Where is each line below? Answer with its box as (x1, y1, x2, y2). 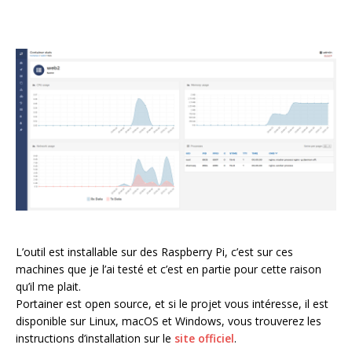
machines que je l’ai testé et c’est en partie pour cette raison (16, 261, 321, 277)
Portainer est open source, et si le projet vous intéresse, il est (16, 295, 328, 311)
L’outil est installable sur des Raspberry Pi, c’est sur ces (16, 244, 293, 259)
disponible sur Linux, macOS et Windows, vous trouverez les (16, 313, 321, 328)
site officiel (174, 330, 234, 346)
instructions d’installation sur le (16, 330, 174, 346)
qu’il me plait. (16, 278, 81, 294)
